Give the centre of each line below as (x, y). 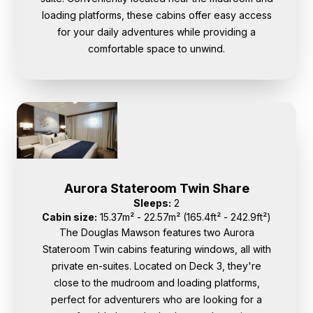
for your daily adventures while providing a (156, 32)
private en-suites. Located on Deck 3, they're (156, 265)
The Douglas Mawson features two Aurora (156, 232)
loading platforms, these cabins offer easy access (156, 15)
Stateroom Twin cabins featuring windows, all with (156, 249)
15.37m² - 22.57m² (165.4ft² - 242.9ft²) (184, 217)
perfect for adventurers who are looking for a (156, 299)
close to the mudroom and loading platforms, (156, 282)
